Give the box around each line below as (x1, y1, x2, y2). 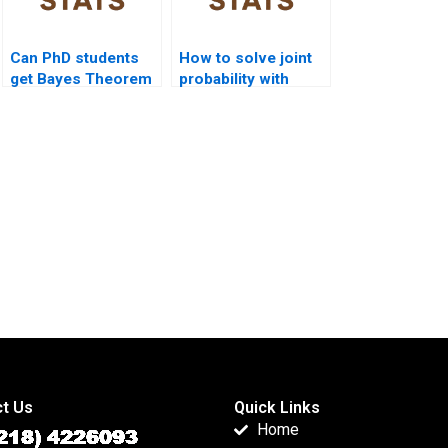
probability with (179, 70, 289, 89)
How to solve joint (179, 49, 312, 68)
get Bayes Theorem (10, 70, 152, 89)
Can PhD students (10, 49, 139, 68)
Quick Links (234, 398, 320, 418)
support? (10, 112, 75, 131)
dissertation (10, 91, 97, 110)
